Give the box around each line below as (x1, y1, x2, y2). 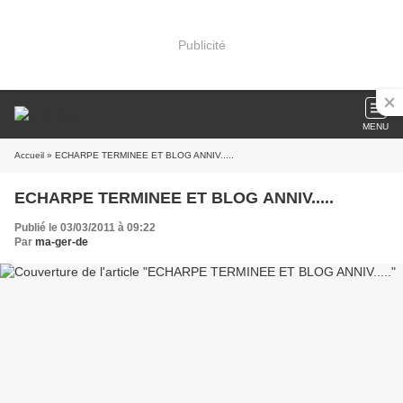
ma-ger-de (35, 236, 88, 248)
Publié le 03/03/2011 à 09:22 (14, 221, 156, 234)
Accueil (14, 150, 44, 160)
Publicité (177, 37, 226, 52)
